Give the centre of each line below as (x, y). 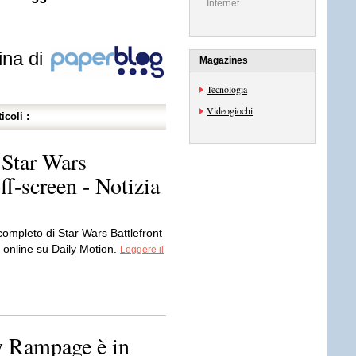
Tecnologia (227, 89)
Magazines (224, 60)
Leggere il (142, 250)
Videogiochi (230, 110)
